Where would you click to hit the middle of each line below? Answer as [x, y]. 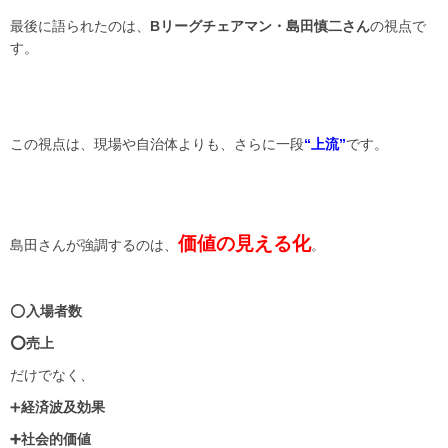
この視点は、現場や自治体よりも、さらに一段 [157, 144]
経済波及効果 [63, 407]
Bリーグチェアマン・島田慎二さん [260, 26]
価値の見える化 [244, 244]
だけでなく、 [52, 375]
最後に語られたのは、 [80, 26]
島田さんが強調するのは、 [94, 245]
